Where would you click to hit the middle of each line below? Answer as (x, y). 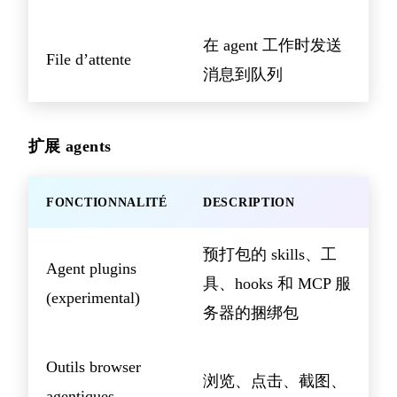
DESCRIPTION (249, 202)
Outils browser (93, 366)
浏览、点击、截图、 (275, 381)
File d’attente (89, 59)
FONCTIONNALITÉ (107, 202)
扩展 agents (70, 146)
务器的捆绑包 (251, 312)
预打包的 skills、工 (270, 254)
